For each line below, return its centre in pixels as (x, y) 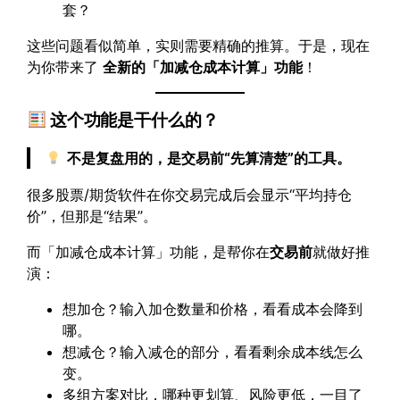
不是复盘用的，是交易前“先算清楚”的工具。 (208, 158)
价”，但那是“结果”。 (92, 216)
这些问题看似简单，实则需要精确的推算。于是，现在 (199, 46)
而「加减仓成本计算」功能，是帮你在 (149, 251)
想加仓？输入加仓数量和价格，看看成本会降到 (213, 308)
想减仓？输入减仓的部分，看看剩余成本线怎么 (213, 351)
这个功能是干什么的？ (132, 121)
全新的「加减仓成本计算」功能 (203, 67)
